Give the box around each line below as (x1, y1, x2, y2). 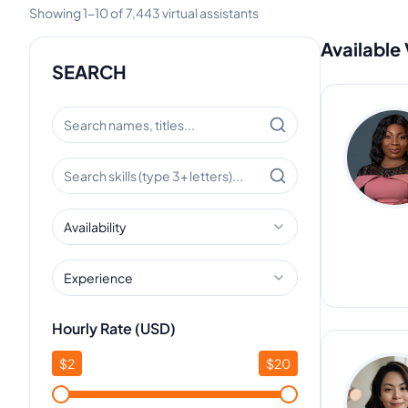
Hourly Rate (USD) (52, 319, 176, 338)
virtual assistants (160, 5, 259, 21)
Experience (64, 270, 133, 286)
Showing (29, 5, 83, 21)
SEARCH (52, 60, 127, 83)
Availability (64, 219, 127, 235)
